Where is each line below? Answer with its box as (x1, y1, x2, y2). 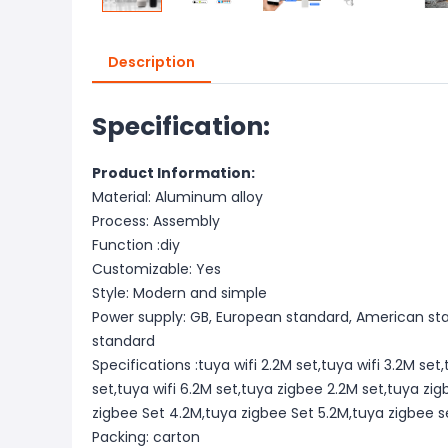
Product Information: (92, 163, 255, 183)
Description (108, 52, 195, 72)
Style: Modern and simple (92, 283, 267, 303)
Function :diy (92, 235, 180, 255)
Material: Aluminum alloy (92, 187, 263, 207)
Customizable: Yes (92, 259, 221, 279)
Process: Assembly (92, 211, 220, 231)
